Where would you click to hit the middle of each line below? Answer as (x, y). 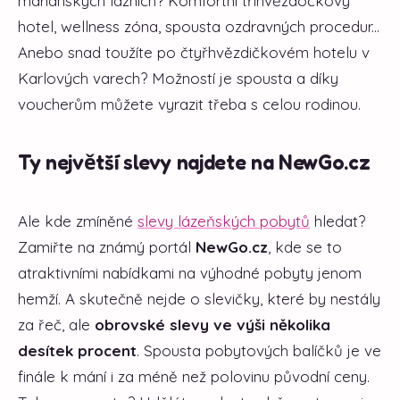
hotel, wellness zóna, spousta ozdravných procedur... (199, 26)
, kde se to (305, 246)
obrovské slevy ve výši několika (212, 324)
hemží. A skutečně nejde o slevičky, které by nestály (199, 298)
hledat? (337, 221)
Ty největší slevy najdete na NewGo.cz (194, 162)
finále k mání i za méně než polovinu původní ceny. (194, 376)
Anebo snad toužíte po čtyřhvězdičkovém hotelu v (194, 52)
